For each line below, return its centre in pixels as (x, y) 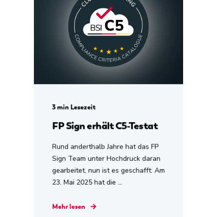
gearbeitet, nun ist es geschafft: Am (108, 170)
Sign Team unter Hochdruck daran (106, 158)
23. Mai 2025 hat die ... (87, 182)
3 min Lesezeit (74, 107)
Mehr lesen (69, 206)
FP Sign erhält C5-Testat (105, 125)
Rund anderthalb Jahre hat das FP (105, 147)
